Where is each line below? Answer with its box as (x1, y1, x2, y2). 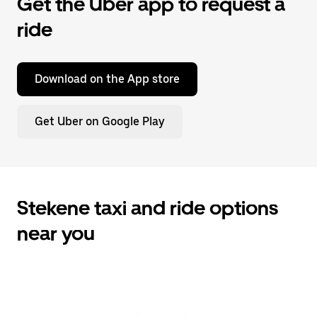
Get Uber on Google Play (35, 115, 165, 128)
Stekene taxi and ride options (17, 196, 278, 220)
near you (17, 221, 95, 246)
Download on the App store (35, 72, 180, 86)
